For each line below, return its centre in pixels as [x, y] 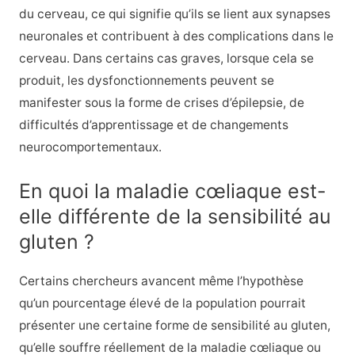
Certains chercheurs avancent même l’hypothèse [161, 281]
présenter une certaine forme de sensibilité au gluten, [174, 325]
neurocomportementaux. [90, 147]
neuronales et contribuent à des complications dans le [176, 36]
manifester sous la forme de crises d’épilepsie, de [161, 102]
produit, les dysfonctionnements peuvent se [146, 80]
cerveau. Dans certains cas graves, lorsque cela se [166, 58]
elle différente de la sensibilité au [175, 216]
